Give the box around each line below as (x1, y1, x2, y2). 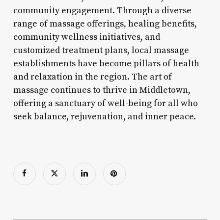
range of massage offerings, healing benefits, (13, 18, 197, 29)
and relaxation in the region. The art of (13, 71, 172, 82)
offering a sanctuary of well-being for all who (13, 97, 198, 109)
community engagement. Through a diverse (13, 4, 192, 16)
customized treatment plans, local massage (13, 44, 189, 56)
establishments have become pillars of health (13, 57, 199, 69)
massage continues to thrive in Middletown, (13, 84, 191, 96)
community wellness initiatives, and (13, 31, 160, 43)
